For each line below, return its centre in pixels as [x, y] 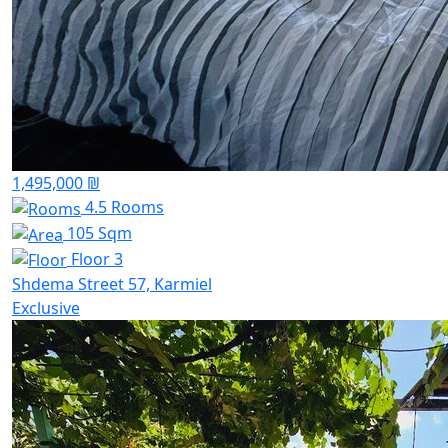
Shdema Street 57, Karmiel [112, 284]
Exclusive [46, 308]
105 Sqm [97, 232]
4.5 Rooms [122, 207]
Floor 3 [95, 258]
